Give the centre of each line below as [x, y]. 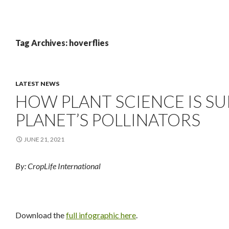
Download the [41, 215]
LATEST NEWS [37, 84]
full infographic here [101, 215]
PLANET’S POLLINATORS [108, 120]
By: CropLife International [58, 166]
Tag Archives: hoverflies [62, 43]
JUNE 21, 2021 [44, 139]
